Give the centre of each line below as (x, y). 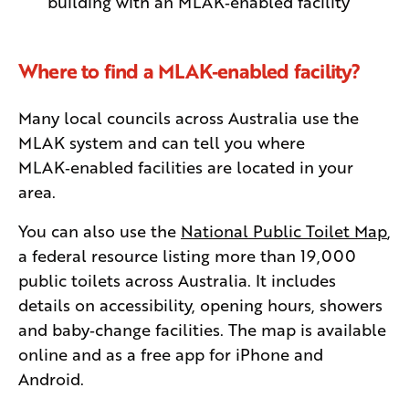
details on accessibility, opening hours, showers (200, 304)
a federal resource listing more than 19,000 (187, 254)
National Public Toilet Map (284, 230)
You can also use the (100, 230)
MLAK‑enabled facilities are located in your (186, 166)
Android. (51, 378)
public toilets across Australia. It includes (177, 279)
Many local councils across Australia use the (189, 116)
